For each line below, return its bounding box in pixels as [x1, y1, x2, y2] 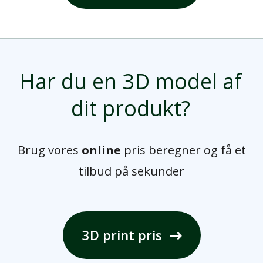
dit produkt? [70, 94, 190, 123]
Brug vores [17, 142, 82, 159]
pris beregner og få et [120, 142, 246, 159]
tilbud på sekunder [79, 163, 184, 180]
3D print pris [82, 226, 162, 244]
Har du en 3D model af [19, 67, 242, 96]
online [81, 142, 121, 159]
